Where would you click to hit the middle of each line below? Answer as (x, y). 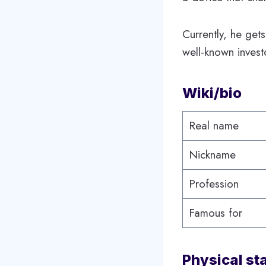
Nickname (212, 154)
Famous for (217, 213)
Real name (215, 125)
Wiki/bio (212, 93)
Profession (213, 183)
